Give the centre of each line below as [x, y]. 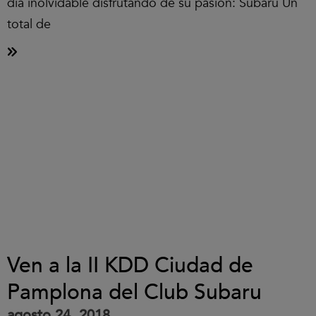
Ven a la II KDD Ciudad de [130, 266]
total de [29, 24]
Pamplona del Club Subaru [134, 292]
